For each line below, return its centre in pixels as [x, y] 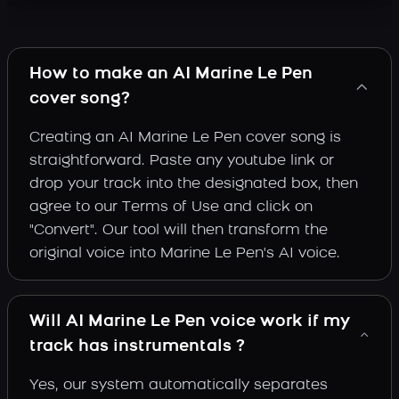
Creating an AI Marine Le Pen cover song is [185, 138]
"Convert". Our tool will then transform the [179, 231]
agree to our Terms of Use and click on [171, 208]
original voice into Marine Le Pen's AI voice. [185, 254]
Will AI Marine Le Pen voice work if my [190, 322]
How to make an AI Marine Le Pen [171, 74]
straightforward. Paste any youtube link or [182, 161]
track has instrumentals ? [137, 347]
